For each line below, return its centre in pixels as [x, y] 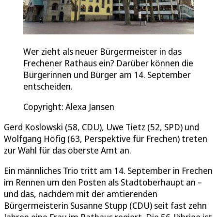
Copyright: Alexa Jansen [69, 107]
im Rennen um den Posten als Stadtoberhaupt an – [103, 182]
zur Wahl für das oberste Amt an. [69, 150]
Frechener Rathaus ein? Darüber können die [108, 63]
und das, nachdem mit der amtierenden [81, 194]
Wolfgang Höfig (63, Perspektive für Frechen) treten [106, 139]
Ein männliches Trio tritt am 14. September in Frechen [108, 171]
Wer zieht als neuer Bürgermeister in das [102, 52]
